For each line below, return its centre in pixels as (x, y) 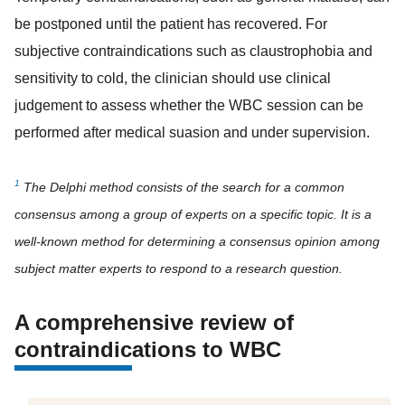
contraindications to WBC (148, 349)
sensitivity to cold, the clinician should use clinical (173, 78)
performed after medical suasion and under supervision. (192, 132)
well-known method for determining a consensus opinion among (197, 241)
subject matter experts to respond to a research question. (179, 268)
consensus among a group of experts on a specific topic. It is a (193, 214)
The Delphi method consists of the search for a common (182, 187)
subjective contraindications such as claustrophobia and (193, 51)
